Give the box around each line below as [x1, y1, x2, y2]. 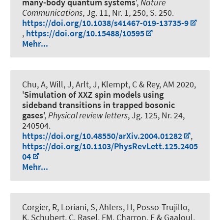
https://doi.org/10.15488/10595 [26, 27, 144, 39]
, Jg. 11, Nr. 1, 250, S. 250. [82, 7, 174, 19]
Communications [22, 7, 82, 19]
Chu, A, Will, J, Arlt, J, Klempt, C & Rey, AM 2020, [22, 78, 196, 90]
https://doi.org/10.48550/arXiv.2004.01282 [22, 130, 182, 141]
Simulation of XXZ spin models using [24, 88, 164, 100]
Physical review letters [48, 109, 128, 121]
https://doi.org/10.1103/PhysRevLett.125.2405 [22, 140, 198, 152]
